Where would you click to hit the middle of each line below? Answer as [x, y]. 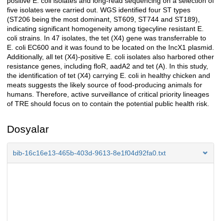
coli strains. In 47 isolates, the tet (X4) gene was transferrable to [107, 38]
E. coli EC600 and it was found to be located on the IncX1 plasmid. [110, 48]
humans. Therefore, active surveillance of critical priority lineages [108, 94]
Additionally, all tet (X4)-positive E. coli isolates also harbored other [110, 57]
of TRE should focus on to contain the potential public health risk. [108, 104]
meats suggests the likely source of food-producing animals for [105, 85]
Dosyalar [28, 129]
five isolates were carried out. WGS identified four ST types [99, 10]
